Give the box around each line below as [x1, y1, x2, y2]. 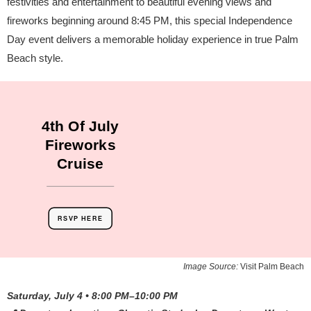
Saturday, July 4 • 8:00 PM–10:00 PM [7, 290, 178, 301]
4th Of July [41, 118, 119, 135]
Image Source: [183, 262, 240, 271]
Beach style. [7, 52, 63, 64]
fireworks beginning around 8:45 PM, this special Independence [7, 15, 292, 26]
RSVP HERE [57, 214, 103, 223]
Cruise [57, 155, 104, 171]
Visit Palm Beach [240, 262, 304, 271]
